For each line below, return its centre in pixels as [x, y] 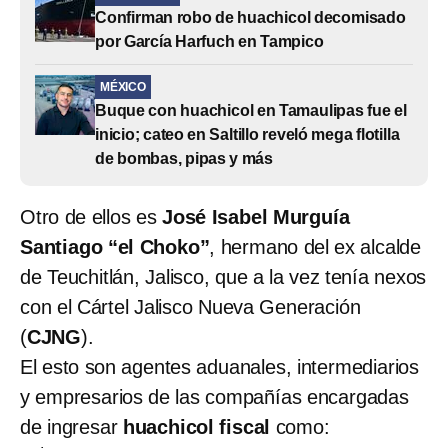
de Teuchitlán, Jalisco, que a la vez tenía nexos [223, 276]
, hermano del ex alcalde [315, 246]
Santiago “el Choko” [115, 246]
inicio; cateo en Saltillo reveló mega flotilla [247, 134]
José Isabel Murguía [256, 216]
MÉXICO [123, 86]
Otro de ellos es [91, 216]
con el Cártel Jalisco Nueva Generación [190, 306]
